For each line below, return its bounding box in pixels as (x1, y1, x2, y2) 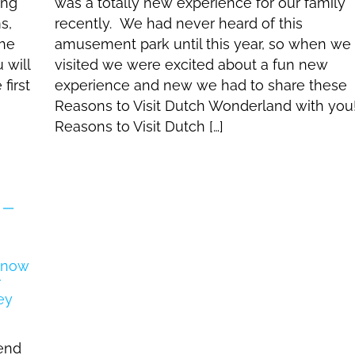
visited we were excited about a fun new (54, 55, 328, 73)
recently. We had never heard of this (54, 14, 303, 32)
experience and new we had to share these (54, 76, 347, 94)
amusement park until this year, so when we (54, 35, 351, 52)
